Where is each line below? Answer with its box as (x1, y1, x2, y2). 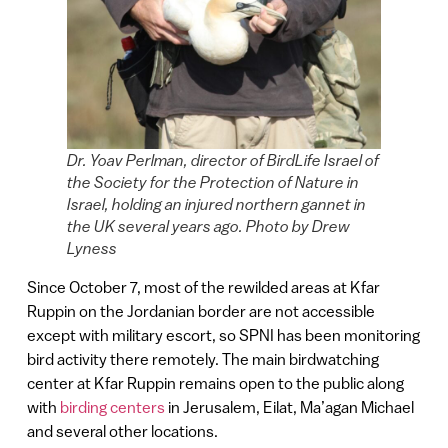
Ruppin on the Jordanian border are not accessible (26, 301, 375, 320)
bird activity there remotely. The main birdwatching (26, 349, 379, 368)
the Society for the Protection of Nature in (66, 172, 359, 191)
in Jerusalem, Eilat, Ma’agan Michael (164, 397, 414, 416)
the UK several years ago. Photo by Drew (66, 216, 350, 235)
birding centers (59, 397, 165, 416)
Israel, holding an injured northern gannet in (66, 194, 366, 213)
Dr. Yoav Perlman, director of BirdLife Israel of (66, 150, 379, 169)
